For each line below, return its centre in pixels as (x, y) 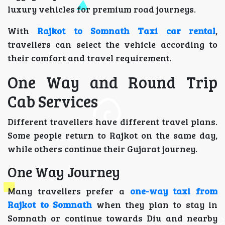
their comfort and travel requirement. (89, 58)
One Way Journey (64, 172)
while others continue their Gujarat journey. (102, 149)
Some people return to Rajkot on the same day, (113, 135)
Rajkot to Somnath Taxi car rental (127, 31)
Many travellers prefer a (69, 191)
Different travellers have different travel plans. (113, 122)
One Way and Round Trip (113, 82)
